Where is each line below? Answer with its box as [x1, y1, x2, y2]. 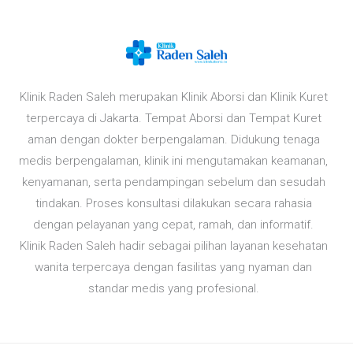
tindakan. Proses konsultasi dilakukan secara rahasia [35, 195, 312, 210]
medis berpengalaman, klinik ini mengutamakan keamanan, [19, 153, 328, 168]
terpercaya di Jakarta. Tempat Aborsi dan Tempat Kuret [25, 110, 321, 125]
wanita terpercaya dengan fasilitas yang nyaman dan [35, 259, 312, 274]
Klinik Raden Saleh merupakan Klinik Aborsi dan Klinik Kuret [19, 89, 328, 104]
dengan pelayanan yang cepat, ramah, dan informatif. [33, 217, 314, 232]
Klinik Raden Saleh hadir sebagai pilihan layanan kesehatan [19, 238, 328, 253]
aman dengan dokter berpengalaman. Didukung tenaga [27, 132, 320, 147]
